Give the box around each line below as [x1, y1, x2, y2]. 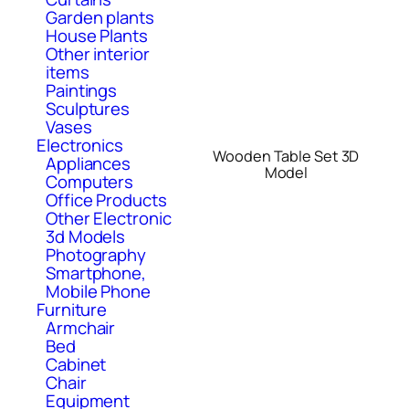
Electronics [37, 132, 123, 157]
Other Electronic [46, 205, 172, 230]
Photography [46, 242, 146, 267]
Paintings [46, 78, 118, 102]
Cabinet [46, 351, 107, 376]
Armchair [46, 315, 116, 340]
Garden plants [46, 5, 154, 29]
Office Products [46, 187, 167, 212]
